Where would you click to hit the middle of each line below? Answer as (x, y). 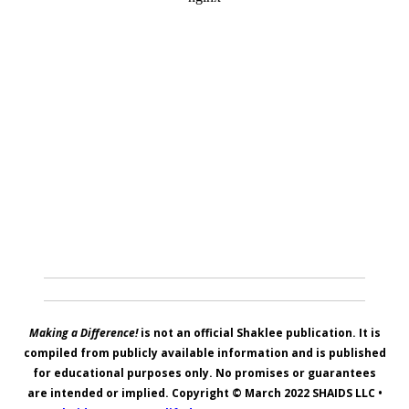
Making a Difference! (83, 333)
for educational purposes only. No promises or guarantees (204, 373)
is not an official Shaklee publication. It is (259, 333)
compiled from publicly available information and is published (204, 353)
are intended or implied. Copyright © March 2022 (169, 393)
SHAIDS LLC (343, 393)
